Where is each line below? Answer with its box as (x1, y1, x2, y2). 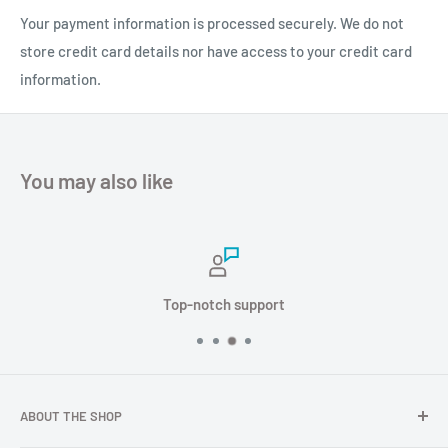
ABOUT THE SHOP (20, 408, 122, 425)
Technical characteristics (40, 403, 211, 422)
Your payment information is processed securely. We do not (20, 14, 404, 33)
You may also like (20, 168, 173, 194)
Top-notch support (163, 295, 285, 314)
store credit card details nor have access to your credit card (20, 42, 412, 61)
